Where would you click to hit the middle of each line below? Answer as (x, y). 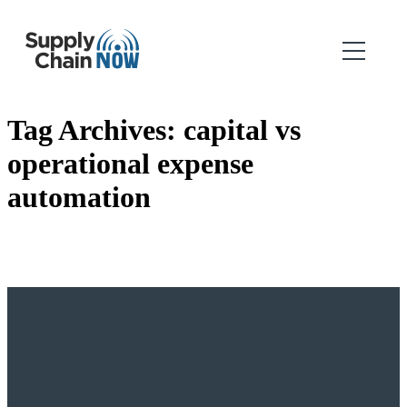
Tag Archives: (95, 130)
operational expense (130, 164)
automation (79, 198)
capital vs (242, 130)
